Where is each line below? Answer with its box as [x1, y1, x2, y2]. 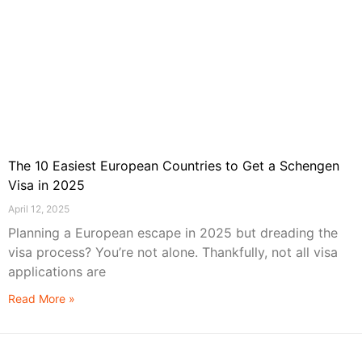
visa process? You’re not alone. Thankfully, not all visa [8, 243, 338, 260]
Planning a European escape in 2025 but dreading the [8, 224, 338, 241]
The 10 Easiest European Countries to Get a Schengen [8, 157, 339, 174]
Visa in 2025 [8, 176, 85, 193]
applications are [8, 263, 106, 280]
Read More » [8, 291, 75, 305]
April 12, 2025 [8, 202, 69, 215]
